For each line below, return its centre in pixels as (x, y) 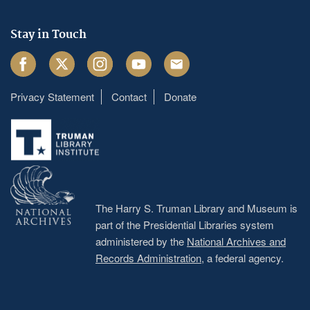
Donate (180, 96)
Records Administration (148, 257)
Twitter (64, 58)
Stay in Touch (48, 34)
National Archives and (236, 241)
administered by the (141, 241)
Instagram (110, 58)
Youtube (144, 58)
